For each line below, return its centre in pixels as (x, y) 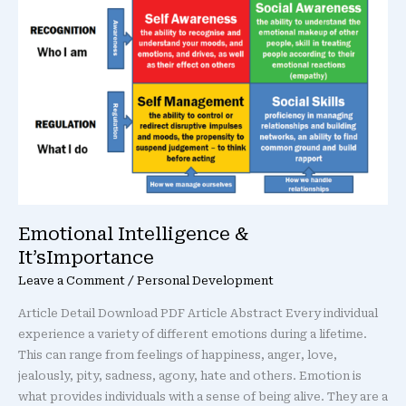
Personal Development (205, 280)
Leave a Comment (72, 280)
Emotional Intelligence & (133, 233)
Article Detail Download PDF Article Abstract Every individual (198, 314)
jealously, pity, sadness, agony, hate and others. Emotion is (190, 376)
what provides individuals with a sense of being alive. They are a (203, 397)
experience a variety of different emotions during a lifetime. (193, 334)
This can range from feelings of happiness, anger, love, (178, 355)
